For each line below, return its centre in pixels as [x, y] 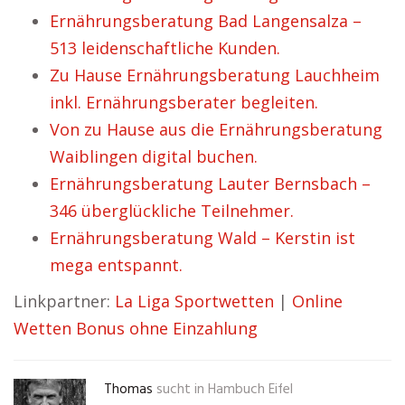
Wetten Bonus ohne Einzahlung [136, 328]
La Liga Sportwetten [194, 301]
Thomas [128, 390]
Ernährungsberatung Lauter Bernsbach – [210, 184]
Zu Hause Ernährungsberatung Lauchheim [215, 75]
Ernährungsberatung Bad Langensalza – [206, 21]
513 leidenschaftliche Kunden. [165, 48]
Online [317, 301]
